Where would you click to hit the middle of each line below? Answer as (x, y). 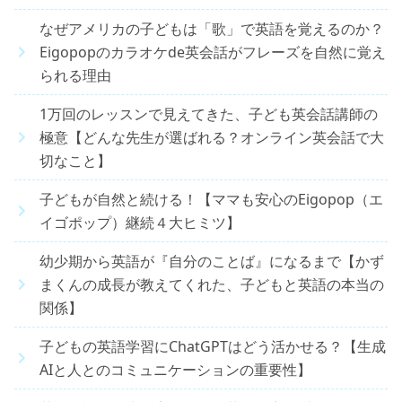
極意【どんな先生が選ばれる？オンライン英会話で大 (212, 137)
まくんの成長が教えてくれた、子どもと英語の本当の (212, 284)
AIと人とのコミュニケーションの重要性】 (175, 369)
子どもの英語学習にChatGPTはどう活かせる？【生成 (213, 346)
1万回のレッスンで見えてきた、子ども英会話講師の (209, 114)
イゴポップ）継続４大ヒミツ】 (140, 222)
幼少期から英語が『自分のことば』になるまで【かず (212, 261)
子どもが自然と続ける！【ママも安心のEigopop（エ (211, 199)
